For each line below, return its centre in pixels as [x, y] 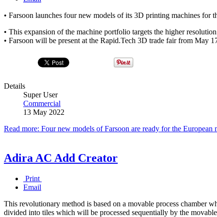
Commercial [42, 103]
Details [15, 86]
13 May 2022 [44, 112]
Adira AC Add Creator [61, 158]
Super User [40, 94]
